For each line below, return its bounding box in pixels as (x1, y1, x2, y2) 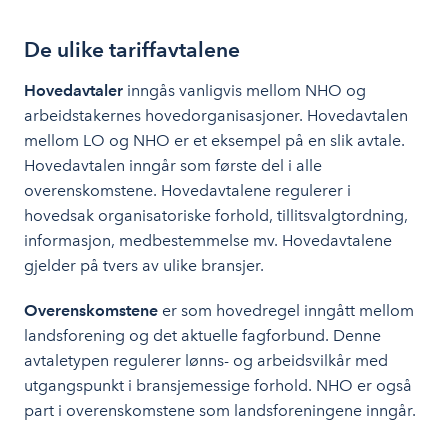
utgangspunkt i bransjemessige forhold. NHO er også (24, 376, 412, 395)
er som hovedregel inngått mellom (158, 301, 414, 320)
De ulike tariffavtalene (24, 37, 240, 62)
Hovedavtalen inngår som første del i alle (24, 156, 322, 175)
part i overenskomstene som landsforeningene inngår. (24, 401, 416, 420)
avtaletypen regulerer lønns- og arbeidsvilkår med (24, 351, 388, 370)
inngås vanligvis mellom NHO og (123, 81, 366, 100)
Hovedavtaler (24, 81, 123, 100)
